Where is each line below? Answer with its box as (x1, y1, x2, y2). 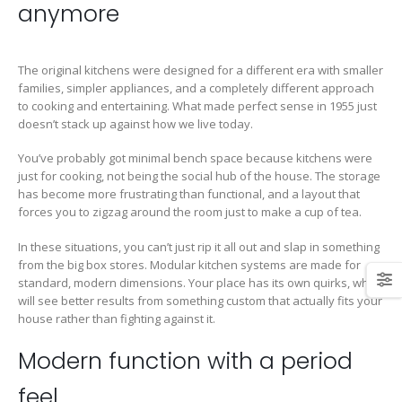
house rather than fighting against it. (18, 310, 215, 327)
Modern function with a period (18, 345, 353, 378)
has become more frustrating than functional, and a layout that (18, 186, 360, 203)
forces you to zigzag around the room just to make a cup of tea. (18, 204, 362, 221)
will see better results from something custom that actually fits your (18, 292, 382, 309)
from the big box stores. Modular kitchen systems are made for (18, 256, 361, 273)
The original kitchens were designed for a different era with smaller (18, 61, 383, 78)
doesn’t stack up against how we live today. (18, 115, 253, 132)
